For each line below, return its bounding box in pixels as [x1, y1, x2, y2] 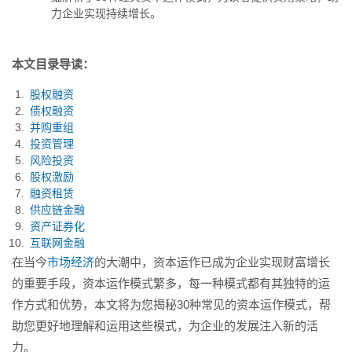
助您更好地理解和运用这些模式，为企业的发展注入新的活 [12, 319, 318, 332]
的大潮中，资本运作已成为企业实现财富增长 [94, 255, 330, 269]
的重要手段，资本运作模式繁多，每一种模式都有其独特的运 [12, 277, 330, 290]
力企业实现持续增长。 [51, 7, 161, 20]
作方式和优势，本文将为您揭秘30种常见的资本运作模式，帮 [12, 298, 331, 311]
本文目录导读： [12, 57, 94, 71]
